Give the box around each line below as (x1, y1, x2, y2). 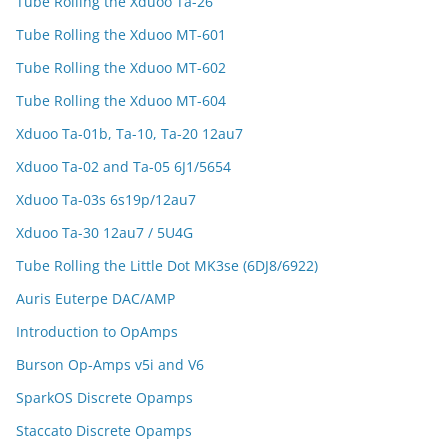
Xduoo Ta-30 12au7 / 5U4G (16, 223, 193, 242)
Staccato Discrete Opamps (16, 421, 192, 440)
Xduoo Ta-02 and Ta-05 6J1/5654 (16, 157, 231, 176)
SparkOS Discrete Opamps (16, 388, 193, 407)
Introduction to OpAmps (16, 322, 178, 341)
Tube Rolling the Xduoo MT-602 (16, 58, 226, 77)
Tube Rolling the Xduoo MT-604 (16, 91, 226, 110)
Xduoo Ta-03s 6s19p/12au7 (16, 190, 196, 209)
